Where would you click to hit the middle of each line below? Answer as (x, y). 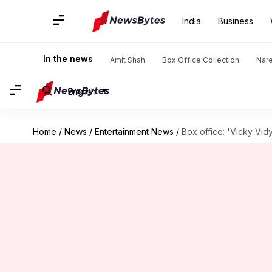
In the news (68, 59)
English (82, 91)
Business (236, 21)
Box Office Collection (201, 60)
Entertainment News (134, 131)
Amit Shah (127, 60)
